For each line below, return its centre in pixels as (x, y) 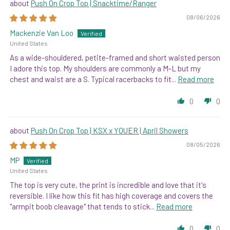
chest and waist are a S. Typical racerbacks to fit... (93, 79)
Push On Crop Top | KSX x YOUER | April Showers (109, 131)
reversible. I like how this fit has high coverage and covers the (111, 196)
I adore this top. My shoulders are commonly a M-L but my (105, 69)
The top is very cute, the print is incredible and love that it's (108, 185)
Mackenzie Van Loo (41, 33)
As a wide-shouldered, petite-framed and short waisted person (115, 58)
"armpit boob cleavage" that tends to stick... (83, 207)
